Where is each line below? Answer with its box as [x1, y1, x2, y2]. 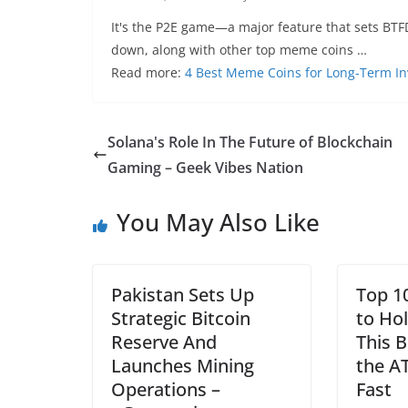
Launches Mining [111, 353, 254, 378]
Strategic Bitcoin [111, 306, 250, 331]
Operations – [111, 377, 220, 402]
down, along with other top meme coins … [111, 41, 367, 58]
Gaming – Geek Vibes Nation [107, 158, 303, 178]
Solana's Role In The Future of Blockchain [107, 132, 393, 152]
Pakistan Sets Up [111, 282, 254, 307]
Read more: [111, 64, 185, 81]
